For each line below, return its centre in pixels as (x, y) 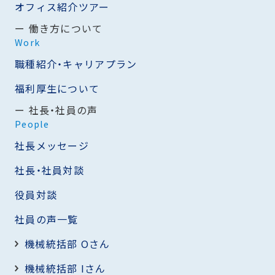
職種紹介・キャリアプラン (76, 64)
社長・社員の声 (63, 110)
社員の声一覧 (47, 219)
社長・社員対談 (49, 170)
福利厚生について (57, 89)
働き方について (66, 29)
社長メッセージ (52, 146)
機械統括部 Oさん (68, 244)
